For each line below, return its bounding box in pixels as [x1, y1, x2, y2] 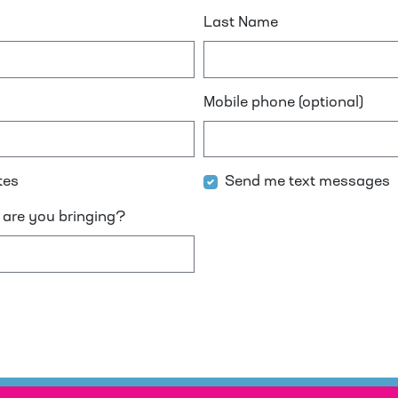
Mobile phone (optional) [203, 95, 363, 110]
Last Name [203, 16, 278, 30]
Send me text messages [225, 175, 390, 190]
